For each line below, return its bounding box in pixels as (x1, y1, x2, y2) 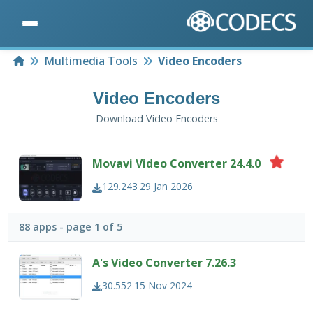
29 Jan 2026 (140, 180, 194, 194)
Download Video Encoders (95, 112, 218, 126)
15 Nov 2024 (134, 278, 193, 292)
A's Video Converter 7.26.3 (92, 254, 237, 270)
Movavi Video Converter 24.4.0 (92, 156, 261, 172)
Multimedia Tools (44, 53, 138, 69)
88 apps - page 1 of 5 (19, 220, 123, 234)
